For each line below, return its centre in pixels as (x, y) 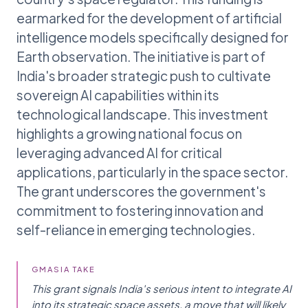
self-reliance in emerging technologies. (136, 229)
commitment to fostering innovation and (140, 210)
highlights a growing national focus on (129, 133)
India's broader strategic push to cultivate (144, 75)
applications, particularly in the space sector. (152, 172)
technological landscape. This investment (142, 114)
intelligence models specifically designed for (153, 37)
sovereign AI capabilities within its (118, 95)
